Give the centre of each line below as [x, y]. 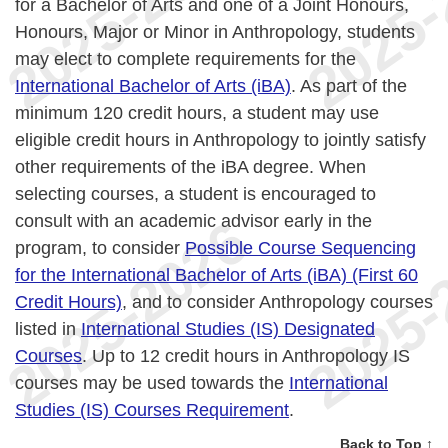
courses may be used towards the [152, 383]
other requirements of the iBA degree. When [190, 167]
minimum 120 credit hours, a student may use [197, 113]
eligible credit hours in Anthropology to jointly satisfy [220, 140]
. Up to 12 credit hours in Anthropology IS [246, 356]
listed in [48, 329]
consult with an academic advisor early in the [193, 221]
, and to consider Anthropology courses [277, 302]
